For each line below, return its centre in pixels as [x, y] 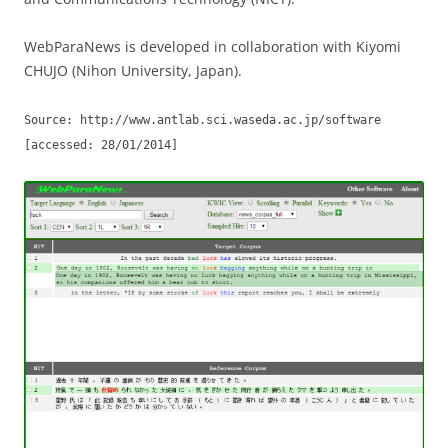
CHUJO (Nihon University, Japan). [133, 71]
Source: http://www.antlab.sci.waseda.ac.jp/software [202, 120]
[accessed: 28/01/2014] [101, 145]
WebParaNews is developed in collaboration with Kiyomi [212, 47]
